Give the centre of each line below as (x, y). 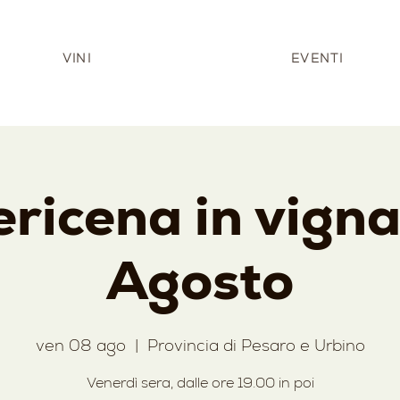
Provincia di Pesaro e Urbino (256, 345)
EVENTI (317, 58)
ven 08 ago (80, 345)
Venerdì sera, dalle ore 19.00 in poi (200, 382)
